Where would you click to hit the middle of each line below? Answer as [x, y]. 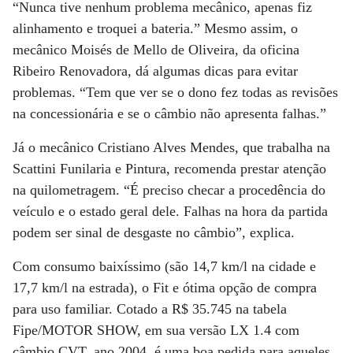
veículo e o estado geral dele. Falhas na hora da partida [170, 211]
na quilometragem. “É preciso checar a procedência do [169, 190]
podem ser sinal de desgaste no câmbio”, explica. [154, 232]
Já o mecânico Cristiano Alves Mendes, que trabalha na [171, 147]
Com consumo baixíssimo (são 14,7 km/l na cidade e [164, 266]
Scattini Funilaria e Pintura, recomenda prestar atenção [169, 169]
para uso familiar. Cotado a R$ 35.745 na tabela [150, 309]
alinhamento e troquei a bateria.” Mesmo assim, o [155, 28]
